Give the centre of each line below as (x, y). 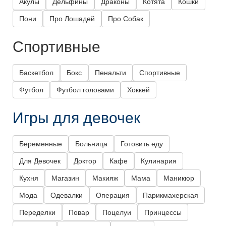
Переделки (37, 213)
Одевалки (67, 195)
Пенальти (110, 73)
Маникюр (179, 178)
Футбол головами (85, 90)
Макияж (105, 178)
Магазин (65, 178)
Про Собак (126, 19)
